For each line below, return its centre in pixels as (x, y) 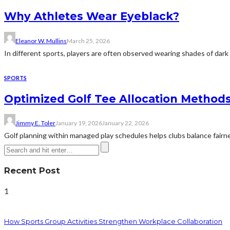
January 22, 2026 (126, 123)
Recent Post (32, 170)
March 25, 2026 (88, 41)
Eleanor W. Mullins (41, 41)
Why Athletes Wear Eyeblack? (92, 16)
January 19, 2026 (79, 123)
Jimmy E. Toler (35, 123)
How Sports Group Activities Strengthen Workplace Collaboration (113, 221)
